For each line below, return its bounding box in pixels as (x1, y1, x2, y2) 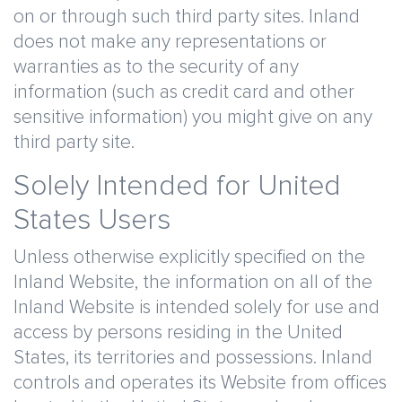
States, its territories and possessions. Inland (13, 348, 372, 367)
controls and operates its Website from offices (13, 373, 387, 392)
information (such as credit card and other (13, 83, 354, 101)
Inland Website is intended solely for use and (13, 298, 380, 317)
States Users (13, 206, 170, 235)
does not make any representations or (13, 32, 327, 51)
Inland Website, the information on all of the (13, 273, 372, 292)
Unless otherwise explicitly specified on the (13, 248, 365, 267)
